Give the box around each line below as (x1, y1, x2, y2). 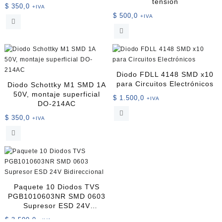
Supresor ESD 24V (23, 202, 91, 210)
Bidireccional (34, 211, 80, 219)
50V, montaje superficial (13, 90, 101, 98)
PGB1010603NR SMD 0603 (8, 192, 106, 200)
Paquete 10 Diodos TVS (14, 183, 100, 191)
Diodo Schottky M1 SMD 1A (7, 81, 107, 89)
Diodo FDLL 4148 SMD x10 (116, 70, 214, 78)
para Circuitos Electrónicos (116, 80, 214, 88)
